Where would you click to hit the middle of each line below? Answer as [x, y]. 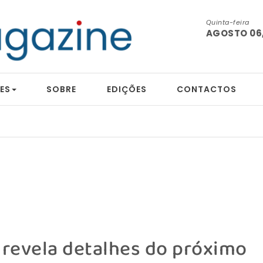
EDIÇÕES [127, 90]
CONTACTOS [207, 90]
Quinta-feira [227, 22]
